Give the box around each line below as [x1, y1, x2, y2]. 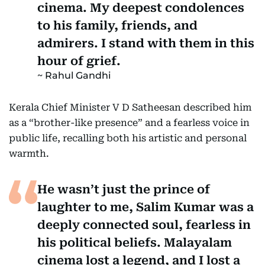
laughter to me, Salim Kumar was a [37, 200, 254, 214]
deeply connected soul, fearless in [37, 218, 251, 232]
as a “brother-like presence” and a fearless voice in [9, 117, 250, 128]
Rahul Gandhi [45, 70, 111, 81]
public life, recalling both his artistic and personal [9, 132, 247, 144]
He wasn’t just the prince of [37, 182, 210, 196]
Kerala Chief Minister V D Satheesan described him [9, 102, 251, 113]
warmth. [9, 148, 49, 159]
